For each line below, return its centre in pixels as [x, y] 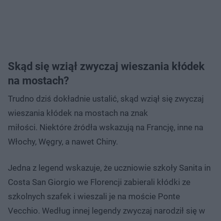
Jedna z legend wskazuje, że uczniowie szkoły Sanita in [109, 167]
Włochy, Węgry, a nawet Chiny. [63, 141]
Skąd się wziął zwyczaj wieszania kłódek [106, 66]
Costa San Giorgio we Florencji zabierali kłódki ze [99, 182]
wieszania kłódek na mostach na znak [78, 113]
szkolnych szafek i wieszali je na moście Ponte [94, 196]
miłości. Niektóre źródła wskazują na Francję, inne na [106, 127]
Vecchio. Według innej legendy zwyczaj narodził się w [107, 210]
